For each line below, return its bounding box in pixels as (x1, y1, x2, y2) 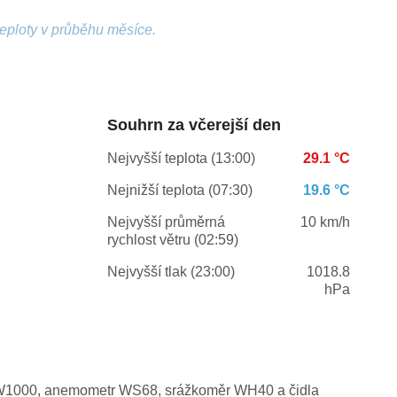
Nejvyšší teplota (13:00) (106, 151, 255, 167)
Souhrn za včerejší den (106, 116, 281, 135)
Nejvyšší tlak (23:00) (106, 264, 235, 280)
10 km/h (300, 214, 350, 230)
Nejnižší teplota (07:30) (106, 183, 253, 198)
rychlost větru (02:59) (106, 232, 238, 248)
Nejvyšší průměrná (106, 214, 225, 230)
